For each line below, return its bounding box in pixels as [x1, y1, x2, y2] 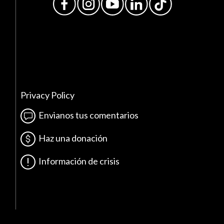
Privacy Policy [20, 89, 75, 101]
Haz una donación [35, 132, 108, 143]
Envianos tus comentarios [35, 109, 139, 120]
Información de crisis [35, 155, 120, 166]
